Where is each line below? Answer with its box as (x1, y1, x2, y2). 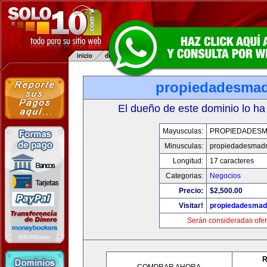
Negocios (209, 172, 241, 180)
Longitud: (172, 157, 203, 165)
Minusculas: (164, 142, 203, 150)
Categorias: (165, 172, 203, 180)
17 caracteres (209, 157, 254, 165)
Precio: (178, 187, 203, 195)
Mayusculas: (162, 127, 203, 135)
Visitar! (178, 201, 203, 210)
